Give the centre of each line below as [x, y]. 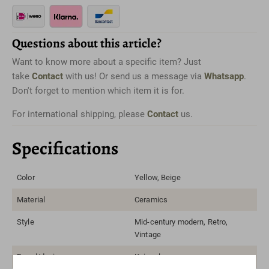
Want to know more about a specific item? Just [107, 62]
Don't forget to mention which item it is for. [98, 90]
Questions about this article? [87, 43]
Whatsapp [224, 76]
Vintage [148, 234]
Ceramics [151, 199]
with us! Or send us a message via [134, 76]
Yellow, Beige [158, 177]
